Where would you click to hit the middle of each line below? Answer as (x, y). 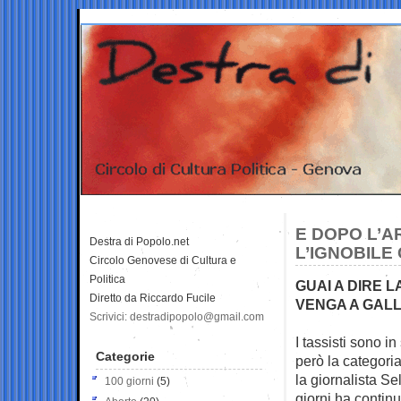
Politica (107, 279)
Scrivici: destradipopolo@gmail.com (177, 316)
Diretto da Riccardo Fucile (153, 298)
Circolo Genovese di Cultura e (163, 260)
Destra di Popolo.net (139, 241)
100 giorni (129, 381)
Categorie (125, 356)
